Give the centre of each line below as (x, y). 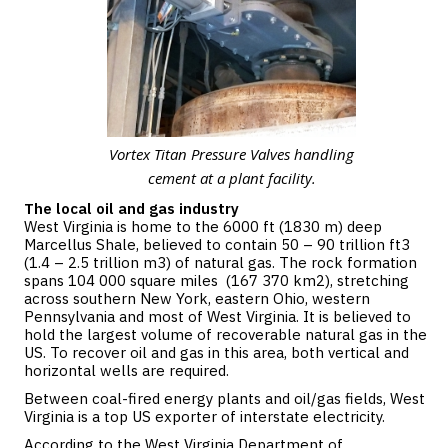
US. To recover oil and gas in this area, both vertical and (216, 352)
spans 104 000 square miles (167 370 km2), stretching (216, 280)
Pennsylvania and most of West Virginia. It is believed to (217, 316)
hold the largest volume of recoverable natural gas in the (225, 334)
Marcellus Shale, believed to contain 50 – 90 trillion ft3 (217, 244)
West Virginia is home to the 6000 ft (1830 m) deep (203, 226)
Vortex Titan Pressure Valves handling (231, 154)
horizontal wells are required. (126, 370)
